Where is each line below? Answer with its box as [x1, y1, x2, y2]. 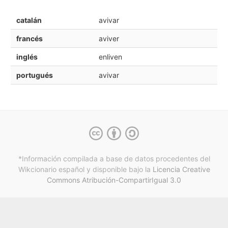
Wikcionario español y [18, 164, 91, 174]
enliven [98, 52, 122, 61]
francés [16, 34, 43, 43]
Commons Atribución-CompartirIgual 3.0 [47, 175, 181, 184]
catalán [16, 16, 42, 24]
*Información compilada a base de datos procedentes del [18, 154, 210, 163]
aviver [98, 34, 119, 43]
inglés [16, 52, 38, 61]
